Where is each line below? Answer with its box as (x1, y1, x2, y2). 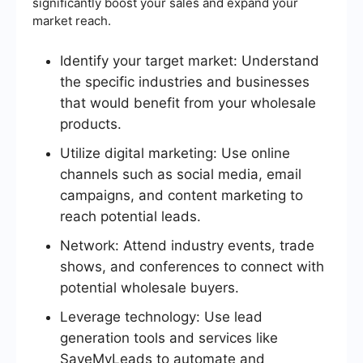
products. (60, 115, 122, 132)
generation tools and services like (60, 329, 278, 346)
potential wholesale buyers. (60, 279, 239, 296)
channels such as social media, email (60, 165, 301, 182)
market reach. (32, 12, 111, 28)
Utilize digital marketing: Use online (60, 144, 290, 161)
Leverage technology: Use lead (60, 308, 263, 325)
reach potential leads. (60, 207, 201, 224)
